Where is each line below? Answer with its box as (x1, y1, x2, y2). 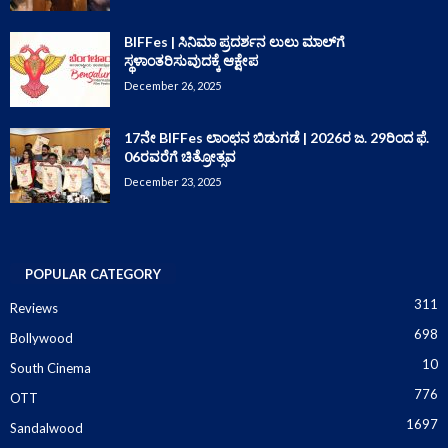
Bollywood (10, 329, 73, 346)
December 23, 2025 (124, 174, 221, 188)
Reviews (10, 299, 58, 316)
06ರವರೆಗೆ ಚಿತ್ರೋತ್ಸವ (124, 147, 236, 165)
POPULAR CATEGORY (25, 265, 161, 282)
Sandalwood (10, 419, 83, 436)
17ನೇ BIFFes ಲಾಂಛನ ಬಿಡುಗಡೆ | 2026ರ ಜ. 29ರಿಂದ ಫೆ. (124, 128, 429, 146)
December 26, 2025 (124, 78, 221, 92)
